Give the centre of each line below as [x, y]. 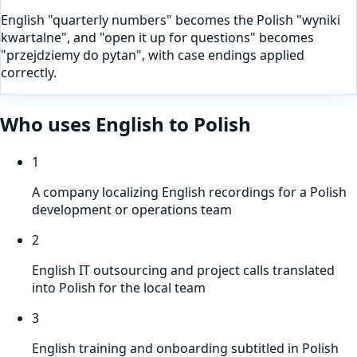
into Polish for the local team [119, 287]
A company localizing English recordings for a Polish [189, 192]
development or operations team [132, 209]
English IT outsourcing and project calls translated [183, 270]
